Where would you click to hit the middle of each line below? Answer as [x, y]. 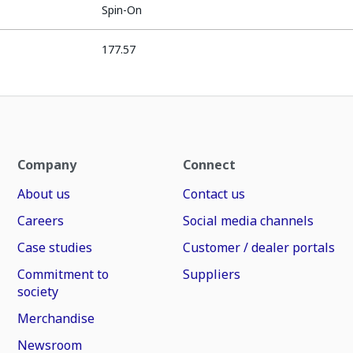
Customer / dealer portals [258, 247]
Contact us [214, 194]
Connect [209, 165]
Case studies [55, 247]
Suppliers [211, 274]
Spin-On [122, 10]
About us [44, 194]
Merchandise [56, 318]
